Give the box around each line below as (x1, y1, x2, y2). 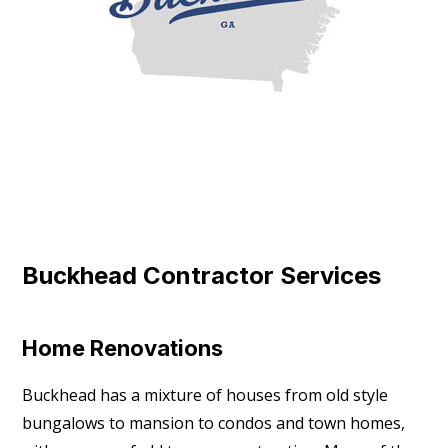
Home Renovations (22, 335, 224, 362)
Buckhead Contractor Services (22, 261, 382, 291)
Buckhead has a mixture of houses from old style (22, 384, 389, 407)
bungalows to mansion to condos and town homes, (22, 412, 406, 435)
